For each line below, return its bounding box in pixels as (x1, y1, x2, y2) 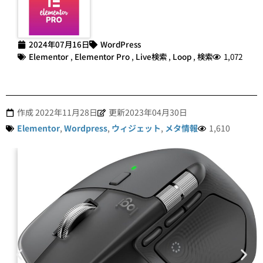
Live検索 (136, 50, 167, 63)
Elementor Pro (75, 50, 130, 63)
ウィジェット (112, 122, 161, 134)
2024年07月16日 (29, 38, 89, 50)
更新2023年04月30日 (109, 106, 187, 119)
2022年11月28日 (35, 106, 97, 119)
